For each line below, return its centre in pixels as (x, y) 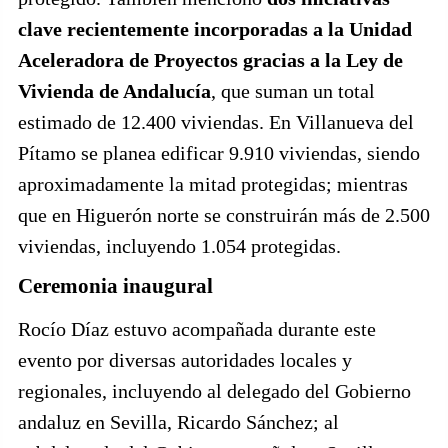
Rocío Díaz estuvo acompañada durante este (197, 328)
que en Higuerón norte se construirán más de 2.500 (224, 214)
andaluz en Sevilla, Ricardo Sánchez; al (178, 421)
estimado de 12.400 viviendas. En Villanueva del (216, 121)
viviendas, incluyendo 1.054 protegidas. (179, 245)
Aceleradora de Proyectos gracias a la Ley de (210, 59)
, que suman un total (293, 90)
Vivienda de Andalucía (114, 90)
